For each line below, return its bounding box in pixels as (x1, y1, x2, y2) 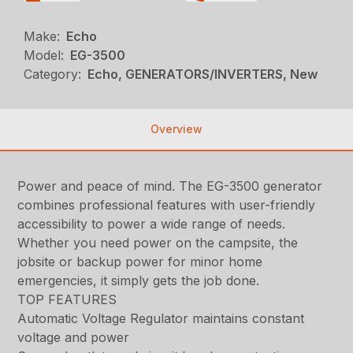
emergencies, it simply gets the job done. (17, 273, 260, 289)
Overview (150, 122, 203, 136)
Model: (24, 47, 65, 64)
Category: (24, 66, 82, 83)
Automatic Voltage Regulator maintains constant (17, 310, 305, 327)
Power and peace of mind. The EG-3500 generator (17, 178, 323, 195)
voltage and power (17, 329, 130, 346)
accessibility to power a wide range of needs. (17, 216, 286, 232)
